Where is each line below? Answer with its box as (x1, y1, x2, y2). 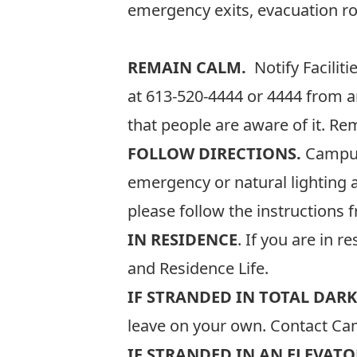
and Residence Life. (127, 257, 269, 279)
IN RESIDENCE (127, 229, 237, 250)
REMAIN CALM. (127, 57, 250, 78)
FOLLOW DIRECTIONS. (127, 143, 301, 164)
